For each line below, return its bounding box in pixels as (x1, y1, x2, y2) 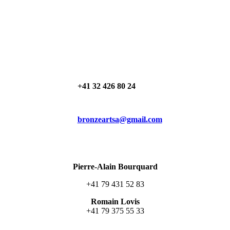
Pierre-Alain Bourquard (72, 162, 158, 171)
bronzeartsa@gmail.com (77, 114, 162, 124)
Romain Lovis (90, 197, 140, 206)
